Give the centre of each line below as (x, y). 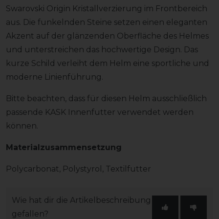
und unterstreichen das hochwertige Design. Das (102, 49)
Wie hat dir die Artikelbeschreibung (81, 200)
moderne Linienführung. (55, 77)
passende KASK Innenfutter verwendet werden (100, 112)
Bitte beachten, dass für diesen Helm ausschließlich (106, 98)
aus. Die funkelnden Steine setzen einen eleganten (107, 22)
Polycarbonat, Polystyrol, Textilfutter (78, 169)
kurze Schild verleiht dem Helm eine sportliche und (108, 63)
